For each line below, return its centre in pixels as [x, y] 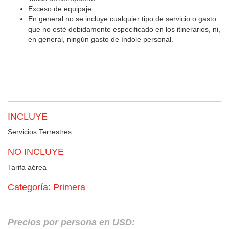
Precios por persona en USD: [71, 222]
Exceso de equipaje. [61, 8]
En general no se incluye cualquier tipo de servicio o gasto [122, 19]
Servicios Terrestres [40, 132]
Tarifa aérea [27, 167]
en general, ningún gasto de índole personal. [101, 39]
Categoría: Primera [47, 187]
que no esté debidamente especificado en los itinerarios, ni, [124, 29]
